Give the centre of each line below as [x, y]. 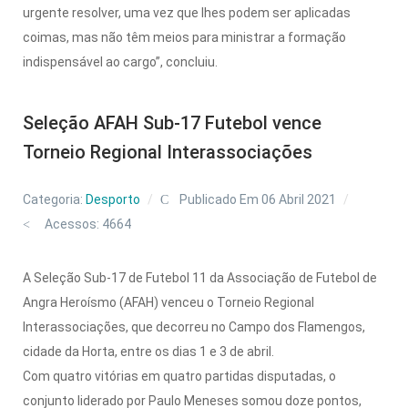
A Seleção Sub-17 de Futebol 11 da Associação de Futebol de [200, 277]
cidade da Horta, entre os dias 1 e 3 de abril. [148, 351]
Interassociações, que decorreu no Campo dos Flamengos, [194, 326]
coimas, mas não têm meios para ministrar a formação [184, 37]
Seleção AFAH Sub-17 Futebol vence [172, 122]
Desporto [113, 199]
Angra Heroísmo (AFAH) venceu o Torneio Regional [168, 302]
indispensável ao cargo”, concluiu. [120, 61]
